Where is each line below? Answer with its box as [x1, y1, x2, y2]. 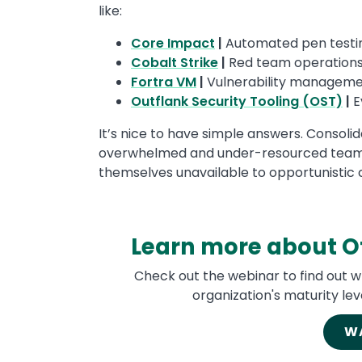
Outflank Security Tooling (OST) [131, 92, 343, 111]
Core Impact [131, 34, 215, 53]
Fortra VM [131, 73, 196, 91]
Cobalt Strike [131, 53, 218, 72]
